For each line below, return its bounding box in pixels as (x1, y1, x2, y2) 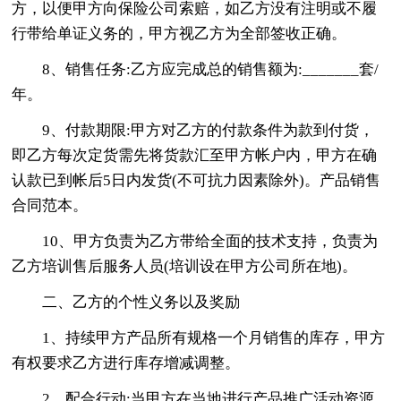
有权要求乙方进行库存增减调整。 (12, 354, 241, 371)
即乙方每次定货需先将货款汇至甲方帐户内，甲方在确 (12, 146, 378, 164)
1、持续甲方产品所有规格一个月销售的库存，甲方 (42, 328, 386, 346)
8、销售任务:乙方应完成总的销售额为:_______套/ (42, 60, 380, 78)
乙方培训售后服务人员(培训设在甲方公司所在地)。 (12, 257, 358, 275)
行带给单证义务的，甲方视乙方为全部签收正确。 (12, 24, 347, 42)
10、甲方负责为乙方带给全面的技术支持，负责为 (42, 232, 379, 250)
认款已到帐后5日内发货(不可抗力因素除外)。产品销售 (12, 171, 381, 189)
